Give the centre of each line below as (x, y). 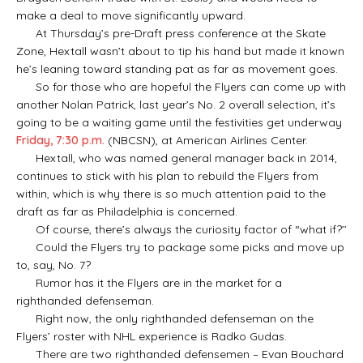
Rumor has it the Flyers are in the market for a (149, 282)
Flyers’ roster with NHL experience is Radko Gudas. (152, 336)
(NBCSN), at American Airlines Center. (206, 140)
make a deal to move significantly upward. (131, 15)
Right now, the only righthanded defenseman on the (165, 318)
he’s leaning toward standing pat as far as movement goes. (177, 68)
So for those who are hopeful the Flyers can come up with (181, 86)
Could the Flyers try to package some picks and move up (180, 247)
